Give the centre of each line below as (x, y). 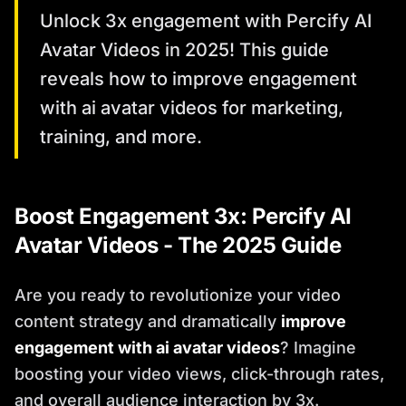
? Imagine (318, 348)
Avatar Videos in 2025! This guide (184, 50)
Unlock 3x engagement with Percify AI (206, 21)
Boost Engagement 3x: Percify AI (183, 216)
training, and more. (121, 137)
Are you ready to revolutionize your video (178, 295)
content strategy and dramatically (148, 321)
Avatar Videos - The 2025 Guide (178, 245)
